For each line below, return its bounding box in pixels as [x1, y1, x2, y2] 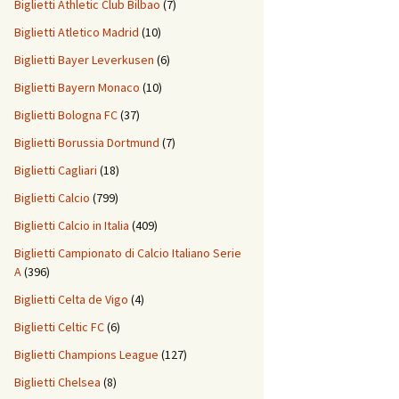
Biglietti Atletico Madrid [14, 24, 139, 41]
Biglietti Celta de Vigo [14, 291, 128, 308]
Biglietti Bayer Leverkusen [14, 52, 154, 69]
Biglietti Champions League [14, 346, 159, 363]
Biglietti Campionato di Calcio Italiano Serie [14, 245, 241, 262]
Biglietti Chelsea [14, 374, 101, 391]
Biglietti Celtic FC [14, 319, 104, 336]
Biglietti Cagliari [14, 162, 97, 179]
